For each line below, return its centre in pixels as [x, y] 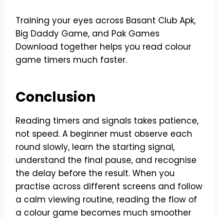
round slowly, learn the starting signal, [95, 147]
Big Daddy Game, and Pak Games [88, 33]
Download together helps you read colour [103, 46]
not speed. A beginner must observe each [104, 134]
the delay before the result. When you [95, 173]
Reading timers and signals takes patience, [107, 120]
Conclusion [55, 97]
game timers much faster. [71, 60]
